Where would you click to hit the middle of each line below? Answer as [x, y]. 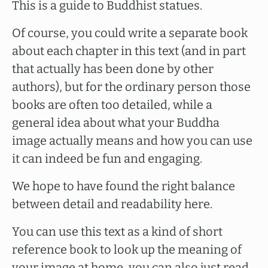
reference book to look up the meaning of [127, 249]
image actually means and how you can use [132, 141]
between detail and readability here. [112, 204]
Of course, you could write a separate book [130, 33]
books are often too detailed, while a [112, 105]
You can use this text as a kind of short [117, 232]
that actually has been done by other [113, 69]
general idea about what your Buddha [116, 123]
